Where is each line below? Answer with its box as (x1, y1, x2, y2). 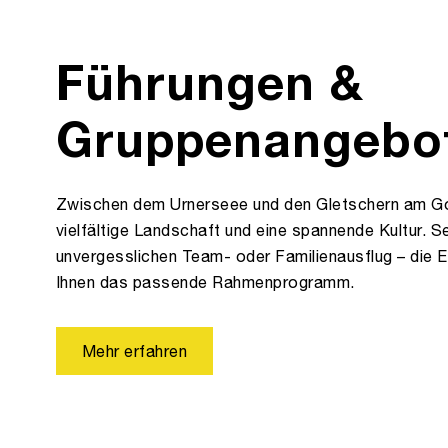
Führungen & (56, 53, 365, 111)
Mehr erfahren (82, 342, 188, 361)
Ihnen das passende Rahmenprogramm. (56, 273, 355, 292)
